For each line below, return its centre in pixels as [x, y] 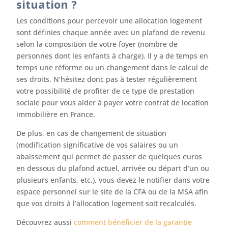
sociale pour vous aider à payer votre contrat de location [113, 103]
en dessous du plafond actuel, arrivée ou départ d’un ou [113, 168]
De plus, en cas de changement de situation [92, 133]
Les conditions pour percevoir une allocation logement [109, 21]
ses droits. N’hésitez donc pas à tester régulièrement [107, 79]
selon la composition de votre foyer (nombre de [97, 44]
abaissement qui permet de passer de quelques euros [109, 156]
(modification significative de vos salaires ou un [97, 145]
